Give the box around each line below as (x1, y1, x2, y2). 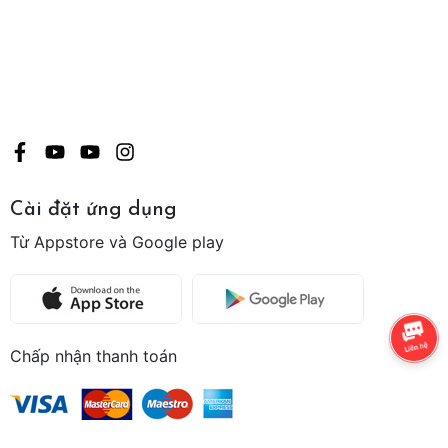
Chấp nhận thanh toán (10, 346, 177, 366)
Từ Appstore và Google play (10, 232, 224, 252)
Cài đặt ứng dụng (10, 200, 177, 220)
